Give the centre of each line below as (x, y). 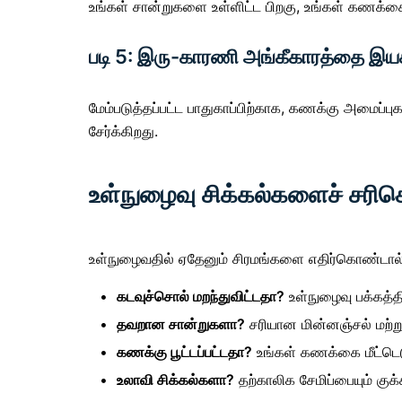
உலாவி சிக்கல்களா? (175, 379)
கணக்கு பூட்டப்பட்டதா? (184, 351)
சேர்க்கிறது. (123, 131)
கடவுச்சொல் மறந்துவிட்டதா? (201, 296)
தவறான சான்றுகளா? (181, 323)
